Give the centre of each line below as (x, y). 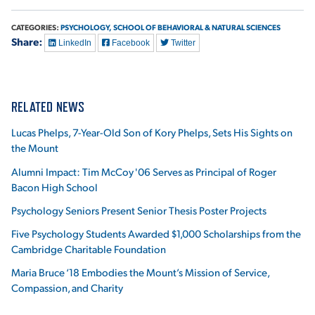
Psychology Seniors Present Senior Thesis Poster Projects (139, 210)
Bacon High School (54, 186)
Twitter (182, 43)
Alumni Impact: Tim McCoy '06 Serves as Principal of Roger (144, 171)
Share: (27, 42)
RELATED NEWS (48, 107)
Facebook (130, 43)
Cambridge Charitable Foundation (89, 249)
